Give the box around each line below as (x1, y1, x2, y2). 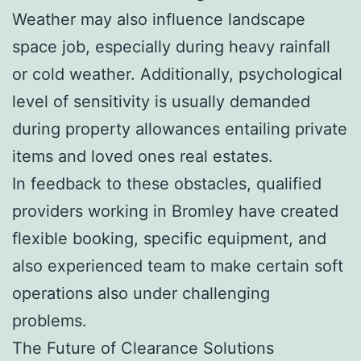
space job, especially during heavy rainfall (12, 36, 330, 56)
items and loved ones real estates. (12, 146, 273, 166)
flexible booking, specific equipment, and (12, 228, 326, 248)
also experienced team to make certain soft (12, 255, 343, 276)
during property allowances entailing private (12, 118, 347, 139)
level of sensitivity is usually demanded (12, 91, 310, 111)
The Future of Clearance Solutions (12, 338, 274, 358)
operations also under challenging (12, 283, 270, 303)
